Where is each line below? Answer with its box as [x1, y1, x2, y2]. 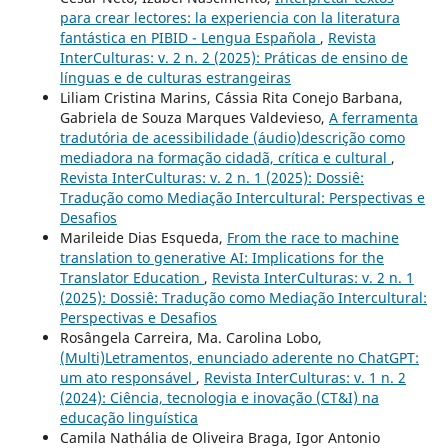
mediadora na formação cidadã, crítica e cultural [59, 147, 391, 167]
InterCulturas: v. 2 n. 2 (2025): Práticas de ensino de [59, 47, 408, 67]
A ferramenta [328, 107, 418, 127]
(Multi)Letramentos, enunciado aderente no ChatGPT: [59, 347, 419, 367]
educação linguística [59, 407, 198, 427]
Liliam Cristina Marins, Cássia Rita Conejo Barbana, [59, 87, 403, 107]
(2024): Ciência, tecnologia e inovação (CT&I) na [59, 387, 379, 407]
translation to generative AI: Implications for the [59, 247, 384, 267]
